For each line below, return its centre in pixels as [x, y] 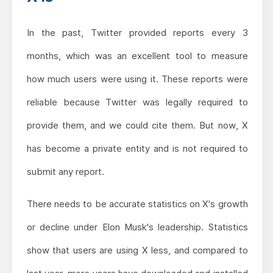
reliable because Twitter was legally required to [137, 102]
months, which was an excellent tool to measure [137, 55]
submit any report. [65, 171]
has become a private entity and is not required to [137, 148]
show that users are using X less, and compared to [137, 250]
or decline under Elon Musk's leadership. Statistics [137, 227]
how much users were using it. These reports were [137, 79]
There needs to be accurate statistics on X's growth [137, 204]
